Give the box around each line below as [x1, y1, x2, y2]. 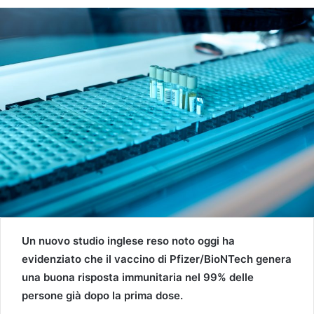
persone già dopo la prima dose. [22, 288, 183, 302]
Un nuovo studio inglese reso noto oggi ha [22, 233, 235, 247]
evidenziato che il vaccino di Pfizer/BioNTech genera [22, 252, 292, 266]
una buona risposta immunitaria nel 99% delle [22, 270, 254, 284]
